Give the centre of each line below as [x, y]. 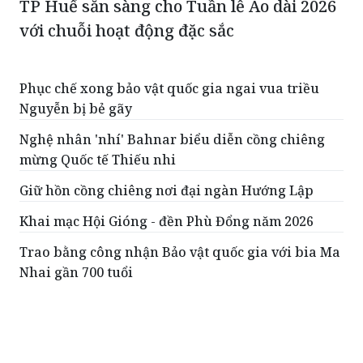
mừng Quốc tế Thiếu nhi [98, 159]
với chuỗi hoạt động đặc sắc [127, 30]
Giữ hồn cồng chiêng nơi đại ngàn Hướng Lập [167, 190]
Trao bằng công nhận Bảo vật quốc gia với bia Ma [180, 252]
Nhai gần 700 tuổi [76, 272]
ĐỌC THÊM [75, 316]
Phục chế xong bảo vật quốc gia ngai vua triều [169, 88]
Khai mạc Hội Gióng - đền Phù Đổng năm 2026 [167, 221]
